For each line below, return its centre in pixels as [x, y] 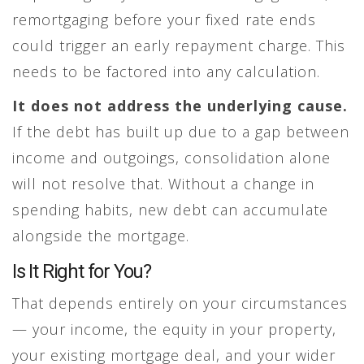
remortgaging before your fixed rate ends [164, 19]
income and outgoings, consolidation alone [171, 157]
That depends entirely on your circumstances [180, 303]
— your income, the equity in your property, [174, 329]
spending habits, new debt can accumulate [170, 209]
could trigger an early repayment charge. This [179, 45]
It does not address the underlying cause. [180, 105]
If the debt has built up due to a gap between [181, 131]
